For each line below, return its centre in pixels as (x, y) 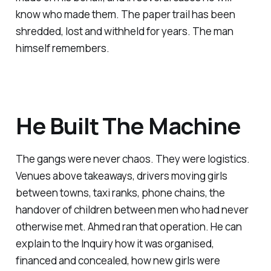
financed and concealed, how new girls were (118, 261)
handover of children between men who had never (132, 210)
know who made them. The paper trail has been (125, 14)
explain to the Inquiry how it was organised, (115, 244)
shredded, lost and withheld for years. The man (124, 31)
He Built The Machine (128, 125)
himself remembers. (62, 48)
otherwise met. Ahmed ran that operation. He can (129, 227)
